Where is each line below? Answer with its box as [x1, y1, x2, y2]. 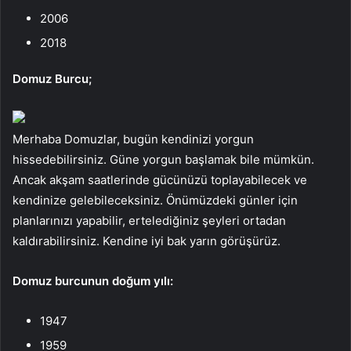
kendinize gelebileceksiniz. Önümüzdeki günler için [13, 192, 298, 208]
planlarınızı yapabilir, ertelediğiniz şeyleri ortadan [13, 212, 286, 228]
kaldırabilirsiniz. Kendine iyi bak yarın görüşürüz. [13, 233, 280, 248]
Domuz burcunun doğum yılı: [13, 273, 173, 288]
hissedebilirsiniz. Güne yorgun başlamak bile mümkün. [13, 151, 314, 167]
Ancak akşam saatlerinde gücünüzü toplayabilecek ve [13, 172, 307, 187]
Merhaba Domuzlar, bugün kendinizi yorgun [13, 131, 254, 147]
